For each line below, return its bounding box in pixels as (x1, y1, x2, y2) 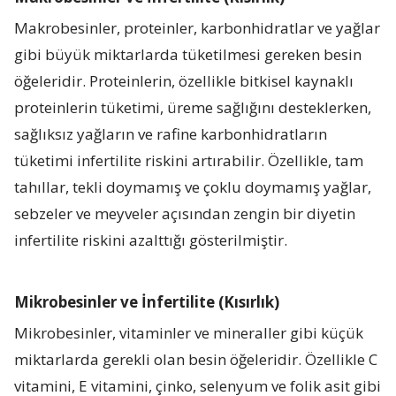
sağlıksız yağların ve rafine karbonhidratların (14, 123, 328, 144)
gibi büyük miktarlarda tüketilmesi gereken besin (14, 43, 362, 65)
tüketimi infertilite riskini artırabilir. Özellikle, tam (14, 149, 364, 171)
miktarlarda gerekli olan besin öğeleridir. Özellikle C (14, 348, 378, 369)
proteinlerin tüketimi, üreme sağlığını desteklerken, (14, 96, 372, 118)
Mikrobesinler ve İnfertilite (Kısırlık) (14, 291, 280, 312)
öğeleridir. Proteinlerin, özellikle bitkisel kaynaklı (14, 70, 354, 91)
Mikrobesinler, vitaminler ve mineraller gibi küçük (14, 322, 364, 343)
